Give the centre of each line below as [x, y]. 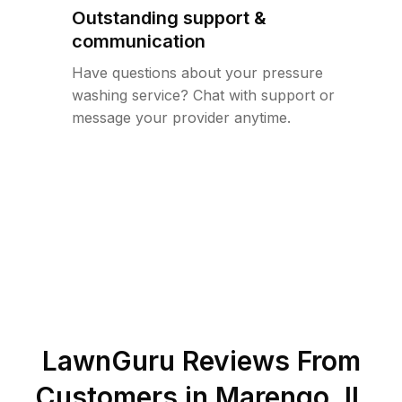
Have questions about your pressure [197, 73]
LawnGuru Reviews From [201, 361]
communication [139, 41]
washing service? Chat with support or [203, 95]
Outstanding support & [169, 18]
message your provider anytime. [181, 118]
